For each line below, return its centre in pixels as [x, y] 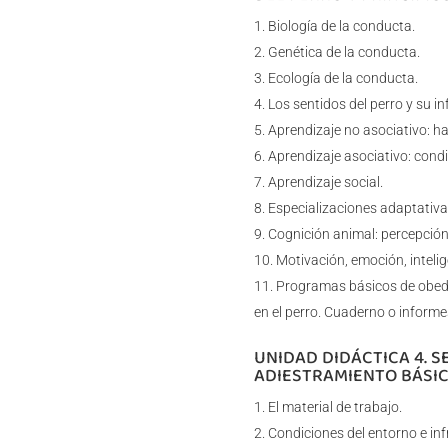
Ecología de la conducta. [342, 78]
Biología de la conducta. [341, 26]
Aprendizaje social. [325, 182]
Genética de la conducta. [343, 52]
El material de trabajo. [334, 407]
